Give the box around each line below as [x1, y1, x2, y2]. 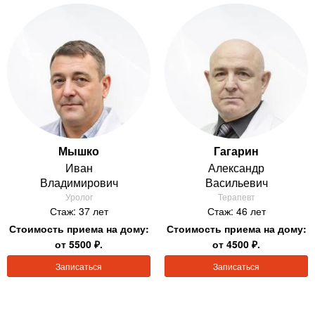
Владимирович [39, 174, 118, 191]
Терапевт [217, 191, 255, 203]
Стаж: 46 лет [207, 204, 266, 219]
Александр [208, 160, 264, 176]
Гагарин [214, 143, 259, 160]
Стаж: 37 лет [49, 204, 108, 219]
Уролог [65, 191, 93, 203]
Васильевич [205, 174, 268, 191]
